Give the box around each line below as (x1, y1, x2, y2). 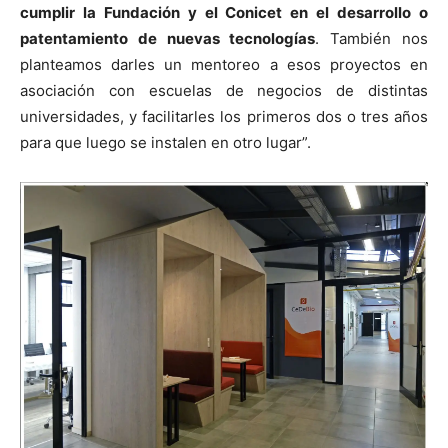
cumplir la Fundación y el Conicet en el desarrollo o (20, 2, 428, 22)
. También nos (315, 28, 429, 48)
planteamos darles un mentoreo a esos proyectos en (20, 54, 428, 74)
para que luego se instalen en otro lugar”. (20, 132, 311, 152)
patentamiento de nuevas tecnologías (20, 28, 316, 48)
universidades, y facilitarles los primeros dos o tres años (20, 106, 428, 126)
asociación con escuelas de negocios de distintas (20, 80, 428, 100)
